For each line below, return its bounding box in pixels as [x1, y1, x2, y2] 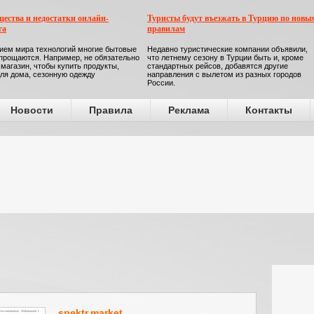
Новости [11, 104, 53, 116]
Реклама [168, 104, 210, 116]
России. [147, 78, 175, 87]
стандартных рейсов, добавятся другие [147, 62, 288, 70]
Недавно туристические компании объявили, [147, 45, 308, 53]
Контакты [245, 104, 292, 116]
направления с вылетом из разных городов [147, 70, 301, 78]
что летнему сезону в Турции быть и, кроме [147, 53, 303, 62]
